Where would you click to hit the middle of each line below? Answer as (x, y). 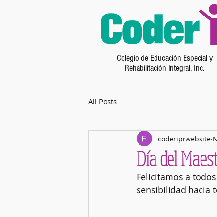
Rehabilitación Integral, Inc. (165, 68)
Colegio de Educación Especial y (165, 58)
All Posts (102, 101)
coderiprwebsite (184, 139)
